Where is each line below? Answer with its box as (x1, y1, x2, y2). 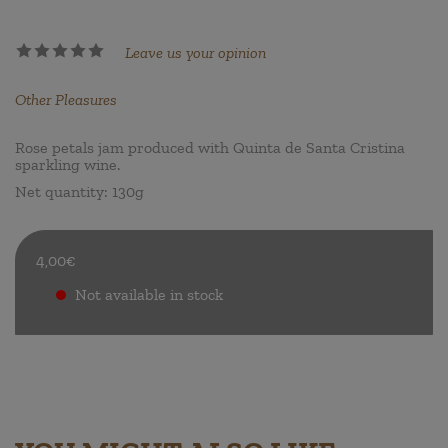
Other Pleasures (15, 89, 117, 109)
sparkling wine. (15, 154, 120, 174)
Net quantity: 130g (15, 182, 144, 202)
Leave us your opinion (125, 42, 266, 62)
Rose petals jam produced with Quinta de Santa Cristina (15, 137, 405, 157)
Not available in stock (75, 285, 223, 305)
